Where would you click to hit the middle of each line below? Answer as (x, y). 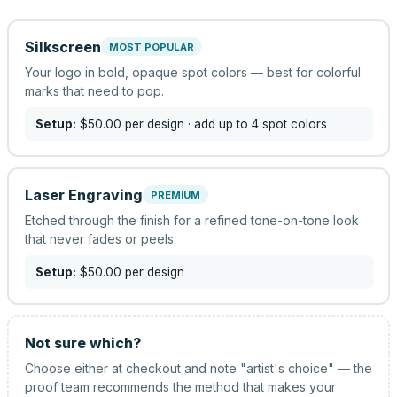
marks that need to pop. (94, 90)
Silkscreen (62, 47)
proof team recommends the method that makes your (180, 386)
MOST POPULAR (151, 47)
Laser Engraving (83, 195)
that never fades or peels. (100, 238)
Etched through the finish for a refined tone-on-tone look (191, 220)
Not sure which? (82, 343)
